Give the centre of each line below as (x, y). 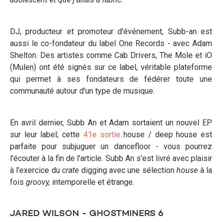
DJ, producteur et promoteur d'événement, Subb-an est (111, 31)
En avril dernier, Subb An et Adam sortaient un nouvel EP (111, 123)
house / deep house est (166, 135)
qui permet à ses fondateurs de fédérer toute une (111, 79)
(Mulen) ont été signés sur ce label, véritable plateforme (111, 67)
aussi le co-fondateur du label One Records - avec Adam (111, 43)
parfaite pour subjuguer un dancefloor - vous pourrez (111, 146)
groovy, (39, 182)
